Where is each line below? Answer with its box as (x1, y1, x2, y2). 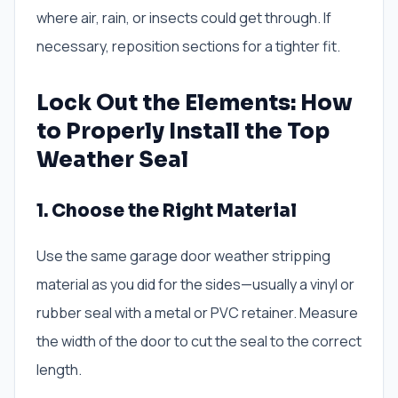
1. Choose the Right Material (36, 200, 297, 223)
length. (36, 360, 82, 380)
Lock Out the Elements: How (36, 90, 353, 117)
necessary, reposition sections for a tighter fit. (36, 36, 340, 57)
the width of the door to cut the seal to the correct (36, 331, 362, 352)
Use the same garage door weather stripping (36, 246, 330, 267)
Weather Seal (36, 147, 188, 174)
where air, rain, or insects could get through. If (36, 8, 331, 28)
